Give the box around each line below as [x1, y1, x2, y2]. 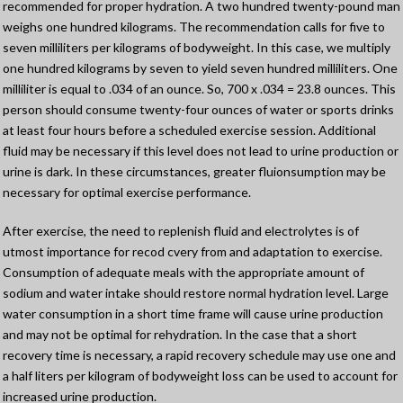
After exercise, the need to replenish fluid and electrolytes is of [3, 223, 359, 239]
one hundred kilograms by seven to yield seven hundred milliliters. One [3, 60, 398, 76]
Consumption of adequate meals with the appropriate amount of [3, 264, 364, 281]
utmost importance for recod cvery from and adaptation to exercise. [3, 244, 382, 260]
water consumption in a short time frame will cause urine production [3, 306, 383, 322]
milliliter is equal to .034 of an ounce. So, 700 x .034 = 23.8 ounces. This [3, 81, 396, 97]
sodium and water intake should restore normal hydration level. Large [3, 285, 389, 301]
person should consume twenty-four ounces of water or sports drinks [3, 102, 394, 118]
